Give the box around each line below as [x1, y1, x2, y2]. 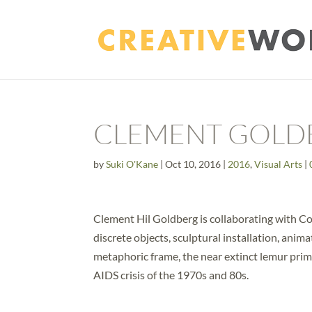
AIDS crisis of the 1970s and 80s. [93, 268, 249, 281]
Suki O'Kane [106, 158, 159, 170]
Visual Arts [254, 158, 303, 170]
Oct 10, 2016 [165, 158, 221, 170]
